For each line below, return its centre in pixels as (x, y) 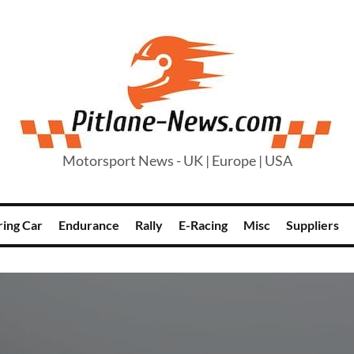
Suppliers (313, 225)
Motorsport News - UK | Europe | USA (177, 160)
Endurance (89, 225)
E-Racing (203, 225)
